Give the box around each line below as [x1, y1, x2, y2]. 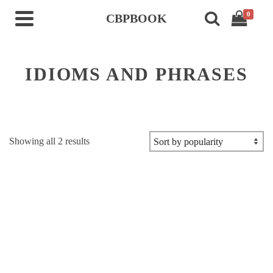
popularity [89, 165, 128, 175]
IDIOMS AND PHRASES [25, 64, 248, 84]
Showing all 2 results [9, 136, 90, 146]
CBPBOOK [106, 12, 167, 25]
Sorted [89, 135, 114, 146]
